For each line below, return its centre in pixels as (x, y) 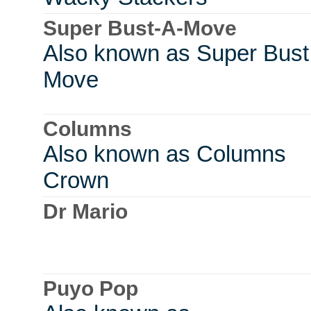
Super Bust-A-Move (140, 28)
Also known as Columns (165, 154)
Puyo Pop (91, 289)
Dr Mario (85, 212)
